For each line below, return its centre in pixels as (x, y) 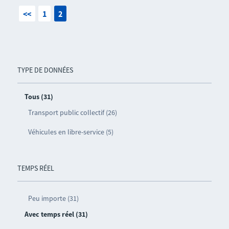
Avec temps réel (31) (56, 214)
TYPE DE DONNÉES (45, 70)
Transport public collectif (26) (72, 112)
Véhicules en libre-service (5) (71, 132)
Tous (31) (39, 96)
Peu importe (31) (53, 198)
